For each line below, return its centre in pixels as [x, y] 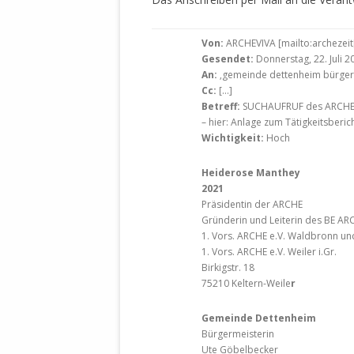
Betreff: [221, 107]
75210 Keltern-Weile [246, 284]
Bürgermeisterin [238, 334]
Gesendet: [228, 59]
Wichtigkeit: [233, 138]
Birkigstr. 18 [228, 268]
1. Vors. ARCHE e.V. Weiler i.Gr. [269, 252]
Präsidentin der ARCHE [252, 205]
